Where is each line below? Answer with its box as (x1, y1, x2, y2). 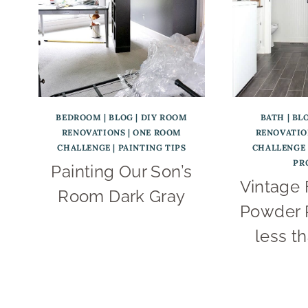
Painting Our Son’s (51, 161, 192, 181)
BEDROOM (56, 111, 102, 122)
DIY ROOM (140, 111, 188, 122)
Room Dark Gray (58, 186, 186, 206)
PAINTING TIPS (118, 142, 186, 153)
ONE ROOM (133, 126, 182, 137)
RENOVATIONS (61, 126, 126, 137)
